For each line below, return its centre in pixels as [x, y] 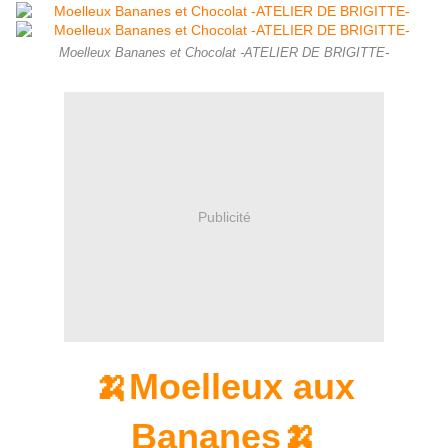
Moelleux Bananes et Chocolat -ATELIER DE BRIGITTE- [224, 53]
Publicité [224, 216]
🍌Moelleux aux [224, 387]
